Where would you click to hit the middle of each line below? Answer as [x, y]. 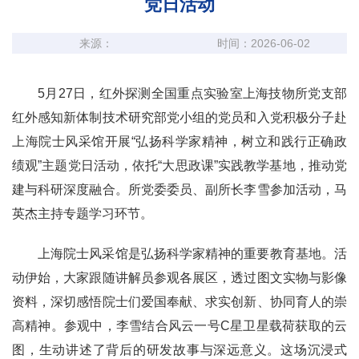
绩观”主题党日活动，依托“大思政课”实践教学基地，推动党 [179, 165]
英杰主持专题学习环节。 [83, 213]
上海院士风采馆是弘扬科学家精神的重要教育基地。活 [192, 253]
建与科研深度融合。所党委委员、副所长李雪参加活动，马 [179, 189]
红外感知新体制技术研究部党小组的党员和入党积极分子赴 [179, 117]
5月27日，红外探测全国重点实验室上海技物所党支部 [192, 93]
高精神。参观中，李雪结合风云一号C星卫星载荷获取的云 [179, 325]
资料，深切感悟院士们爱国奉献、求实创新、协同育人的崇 [179, 301]
